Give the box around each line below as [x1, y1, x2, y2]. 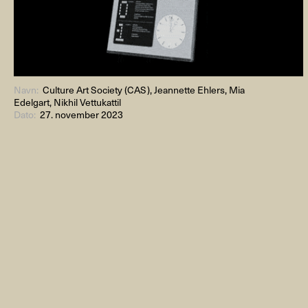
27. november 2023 [40, 107, 124, 122]
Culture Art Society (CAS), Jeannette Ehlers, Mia [43, 82, 245, 97]
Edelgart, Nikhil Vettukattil [14, 94, 122, 109]
